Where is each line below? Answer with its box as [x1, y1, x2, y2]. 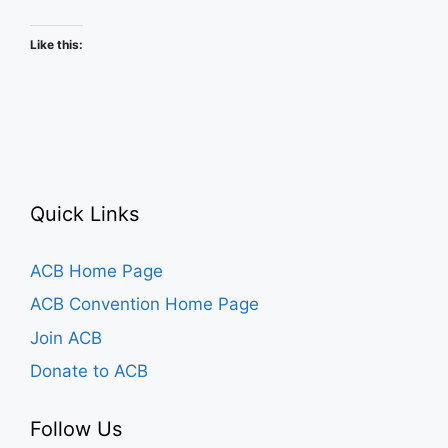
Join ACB [30, 327, 102, 348]
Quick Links [30, 201, 139, 226]
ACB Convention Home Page [30, 294, 259, 314]
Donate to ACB [30, 361, 148, 381]
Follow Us [30, 417, 122, 441]
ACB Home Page [30, 260, 163, 281]
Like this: [30, 36, 83, 52]
